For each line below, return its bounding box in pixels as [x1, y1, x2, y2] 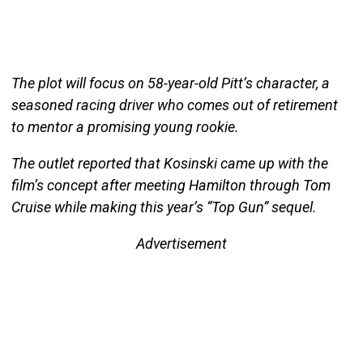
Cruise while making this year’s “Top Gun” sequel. [11, 198, 317, 216]
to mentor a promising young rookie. [11, 117, 239, 135]
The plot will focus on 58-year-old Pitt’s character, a [11, 74, 330, 92]
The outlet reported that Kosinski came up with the [11, 154, 328, 172]
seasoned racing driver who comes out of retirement [11, 96, 338, 113]
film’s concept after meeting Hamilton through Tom [11, 176, 331, 194]
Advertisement [136, 234, 227, 252]
